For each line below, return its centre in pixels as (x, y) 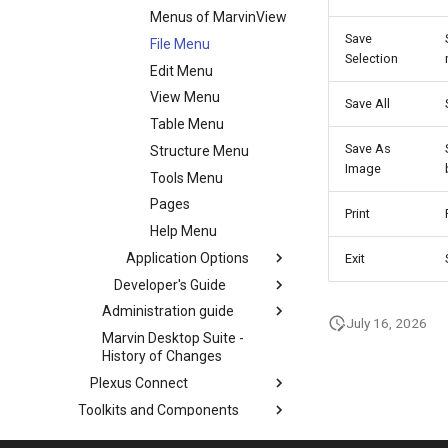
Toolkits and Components (158, 409)
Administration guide (168, 311)
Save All (367, 103)
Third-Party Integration (150, 436)
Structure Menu (199, 150)
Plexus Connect (139, 382)
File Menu (180, 43)
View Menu (185, 97)
